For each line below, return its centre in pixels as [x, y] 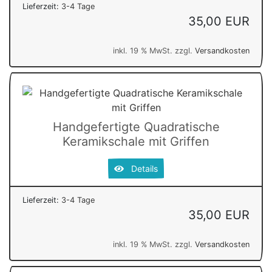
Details [141, 168]
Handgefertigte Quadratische [136, 127]
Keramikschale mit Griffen [136, 141]
